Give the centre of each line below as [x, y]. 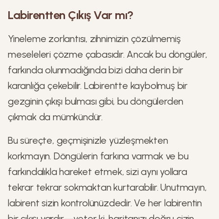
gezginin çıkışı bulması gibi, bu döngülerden [96, 101]
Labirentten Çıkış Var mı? [71, 15]
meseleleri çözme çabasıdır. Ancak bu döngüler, [108, 54]
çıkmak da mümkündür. [55, 117]
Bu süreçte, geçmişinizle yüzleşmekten [88, 140]
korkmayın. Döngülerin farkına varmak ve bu [98, 156]
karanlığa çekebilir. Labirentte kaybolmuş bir [98, 86]
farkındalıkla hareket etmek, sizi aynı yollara [98, 172]
